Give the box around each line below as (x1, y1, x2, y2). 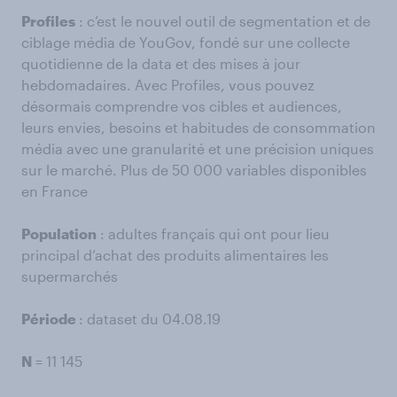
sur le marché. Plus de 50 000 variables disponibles (21, 161, 367, 178)
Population (21, 225, 97, 242)
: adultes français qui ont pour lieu (97, 225, 330, 242)
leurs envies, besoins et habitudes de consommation (21, 119, 376, 136)
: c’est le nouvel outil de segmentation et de (75, 12, 370, 29)
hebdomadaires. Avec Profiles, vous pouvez (21, 76, 315, 93)
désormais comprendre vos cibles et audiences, (21, 97, 342, 114)
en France (21, 183, 88, 199)
